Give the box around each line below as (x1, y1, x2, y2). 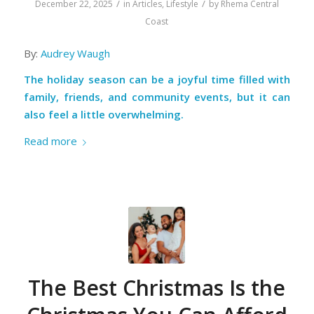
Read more (23, 134, 77, 149)
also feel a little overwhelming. (23, 107, 184, 122)
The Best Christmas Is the (28, 273, 286, 303)
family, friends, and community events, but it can (23, 90, 291, 104)
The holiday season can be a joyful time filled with (23, 72, 291, 87)
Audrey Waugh (40, 46, 110, 60)
